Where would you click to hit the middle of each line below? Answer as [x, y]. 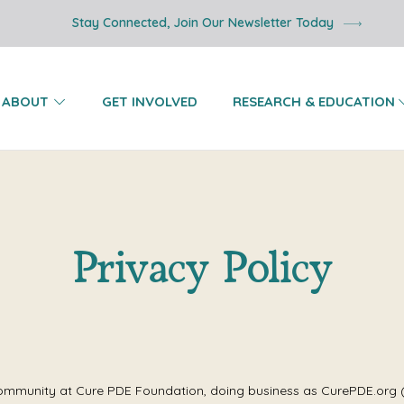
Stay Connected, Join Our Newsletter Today [202, 23]
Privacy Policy [202, 268]
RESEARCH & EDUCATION [314, 101]
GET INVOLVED [150, 101]
